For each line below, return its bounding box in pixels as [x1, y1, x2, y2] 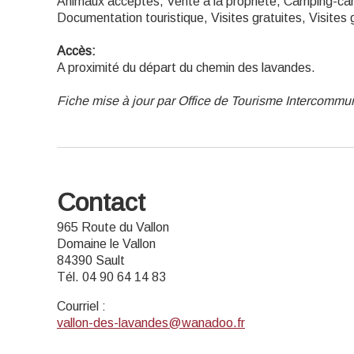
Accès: [57, 44, 96, 58]
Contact [57, 188, 145, 217]
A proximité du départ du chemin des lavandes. [57, 61, 315, 74]
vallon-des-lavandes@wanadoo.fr [57, 316, 245, 330]
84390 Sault [57, 254, 125, 267]
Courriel [57, 299, 99, 313]
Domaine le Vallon [57, 237, 156, 250]
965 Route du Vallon [57, 220, 169, 234]
